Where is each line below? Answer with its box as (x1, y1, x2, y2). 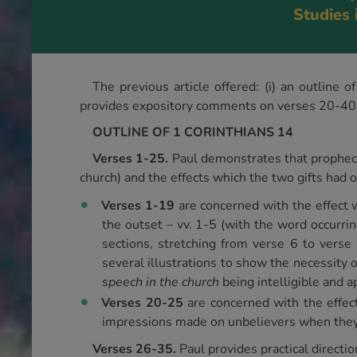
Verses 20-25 (101, 294, 188, 312)
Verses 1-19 (101, 197, 178, 214)
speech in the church (102, 273, 219, 291)
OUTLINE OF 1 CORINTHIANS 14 (92, 124, 293, 141)
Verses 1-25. (92, 150, 172, 167)
